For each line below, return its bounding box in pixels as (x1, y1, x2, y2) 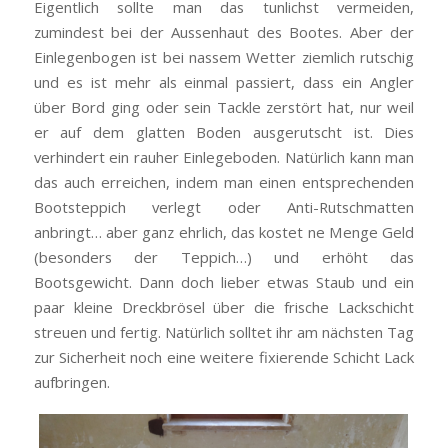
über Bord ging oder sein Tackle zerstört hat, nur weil (33, 97, 415, 118)
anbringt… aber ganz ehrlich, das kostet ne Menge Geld (33, 222, 415, 243)
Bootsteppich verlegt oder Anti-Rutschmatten (33, 197, 415, 218)
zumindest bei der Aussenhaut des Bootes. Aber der (33, 22, 415, 43)
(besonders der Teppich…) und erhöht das (33, 247, 415, 268)
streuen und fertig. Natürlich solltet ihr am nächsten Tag (33, 322, 415, 343)
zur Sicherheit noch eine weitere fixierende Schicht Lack (33, 347, 415, 368)
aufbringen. (33, 372, 110, 393)
